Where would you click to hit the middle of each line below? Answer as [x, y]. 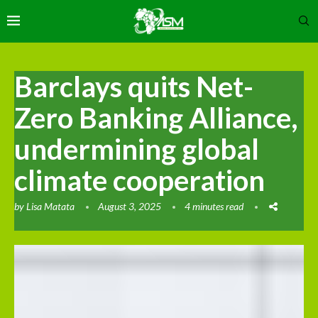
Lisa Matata [50, 206]
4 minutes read [214, 206]
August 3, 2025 [130, 206]
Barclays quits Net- [134, 86]
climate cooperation [139, 180]
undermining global [137, 149]
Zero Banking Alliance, [156, 117]
